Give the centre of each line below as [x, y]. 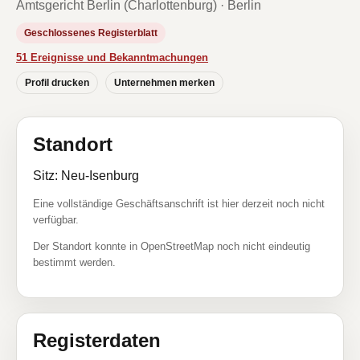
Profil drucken [57, 83]
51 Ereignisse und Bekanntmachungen [112, 57]
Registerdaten [97, 340]
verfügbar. [56, 220]
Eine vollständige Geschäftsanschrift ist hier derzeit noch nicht [179, 204]
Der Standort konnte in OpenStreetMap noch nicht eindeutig [172, 246]
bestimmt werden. [74, 262]
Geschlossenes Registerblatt [91, 33]
